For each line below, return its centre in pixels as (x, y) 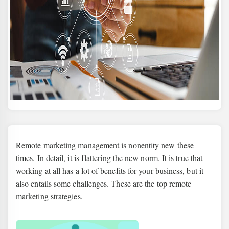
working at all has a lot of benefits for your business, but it (110, 170)
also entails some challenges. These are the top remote (104, 183)
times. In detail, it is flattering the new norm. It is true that (109, 158)
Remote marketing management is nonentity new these (105, 145)
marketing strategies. (49, 196)
